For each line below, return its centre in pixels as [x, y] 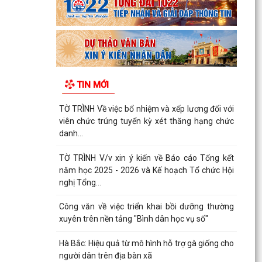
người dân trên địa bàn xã [105, 255]
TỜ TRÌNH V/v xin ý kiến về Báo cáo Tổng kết [146, 158]
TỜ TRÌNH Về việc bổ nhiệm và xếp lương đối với [146, 109]
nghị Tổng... [80, 182]
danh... [71, 134]
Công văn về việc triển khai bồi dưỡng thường [146, 207]
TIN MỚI [92, 85]
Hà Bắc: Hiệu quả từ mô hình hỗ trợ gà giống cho [146, 243]
